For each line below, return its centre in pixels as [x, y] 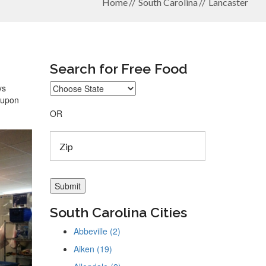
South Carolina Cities [118, 212]
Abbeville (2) [97, 231]
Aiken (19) [93, 249]
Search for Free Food [118, 69]
